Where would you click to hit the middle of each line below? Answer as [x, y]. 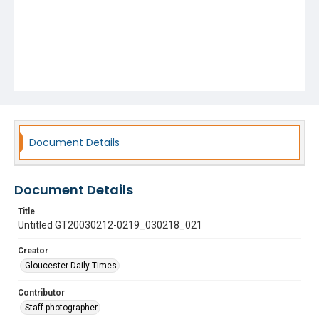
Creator [33, 251]
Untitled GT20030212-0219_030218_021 [110, 225]
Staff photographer [61, 308]
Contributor [41, 293]
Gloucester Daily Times [71, 266]
